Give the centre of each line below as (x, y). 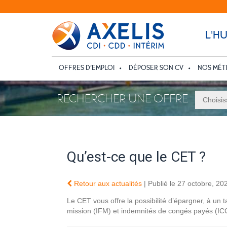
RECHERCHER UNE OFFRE (122, 98)
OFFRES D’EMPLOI (87, 68)
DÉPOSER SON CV (156, 68)
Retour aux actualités (107, 183)
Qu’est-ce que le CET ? (136, 157)
